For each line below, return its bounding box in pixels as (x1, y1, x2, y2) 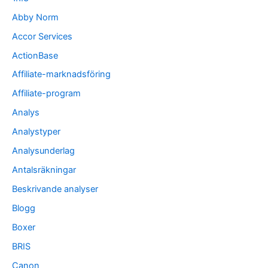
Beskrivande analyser (12, 184, 98, 195)
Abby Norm (12, 11, 59, 23)
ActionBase (12, 50, 58, 61)
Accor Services (12, 31, 72, 42)
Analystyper (12, 126, 60, 138)
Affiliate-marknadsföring (12, 69, 111, 80)
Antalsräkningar (12, 165, 76, 176)
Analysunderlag (12, 145, 75, 157)
